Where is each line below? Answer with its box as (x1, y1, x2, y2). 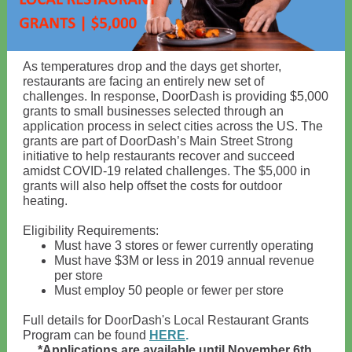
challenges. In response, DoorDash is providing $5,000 (23, 90, 328, 103)
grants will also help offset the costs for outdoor (23, 179, 282, 192)
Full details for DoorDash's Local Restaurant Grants (23, 313, 309, 327)
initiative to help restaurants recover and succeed (23, 149, 295, 163)
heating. (23, 194, 68, 207)
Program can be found (23, 328, 149, 342)
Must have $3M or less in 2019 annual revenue (54, 254, 314, 267)
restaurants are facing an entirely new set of (23, 75, 264, 88)
